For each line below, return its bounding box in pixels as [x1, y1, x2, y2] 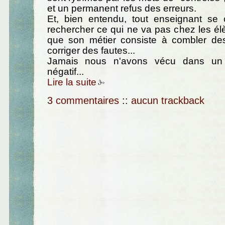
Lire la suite [47, 76, 96, 87]
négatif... [47, 66, 84, 77]
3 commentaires [47, 95, 119, 106]
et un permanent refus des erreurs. [47, 3, 196, 14]
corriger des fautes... [47, 45, 135, 56]
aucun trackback [131, 95, 204, 106]
